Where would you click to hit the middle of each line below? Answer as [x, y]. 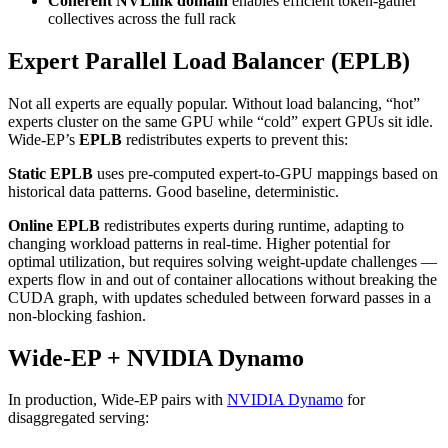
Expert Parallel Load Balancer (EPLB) [209, 60]
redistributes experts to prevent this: [235, 139]
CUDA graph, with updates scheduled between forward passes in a [219, 297]
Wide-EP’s [43, 139]
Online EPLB [54, 225]
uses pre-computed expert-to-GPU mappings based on [265, 173]
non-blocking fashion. [77, 315]
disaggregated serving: [78, 418]
